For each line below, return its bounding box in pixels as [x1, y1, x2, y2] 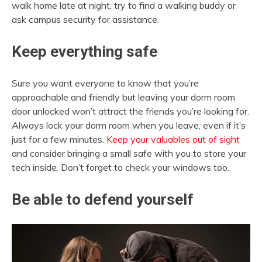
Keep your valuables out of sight [106, 133, 240, 145]
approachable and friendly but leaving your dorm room [12, 91, 235, 103]
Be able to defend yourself [12, 190, 194, 208]
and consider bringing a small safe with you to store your [12, 147, 246, 159]
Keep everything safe [12, 43, 157, 61]
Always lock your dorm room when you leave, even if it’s [12, 119, 246, 131]
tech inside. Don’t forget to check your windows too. [12, 161, 229, 173]
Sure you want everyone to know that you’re [12, 77, 199, 89]
